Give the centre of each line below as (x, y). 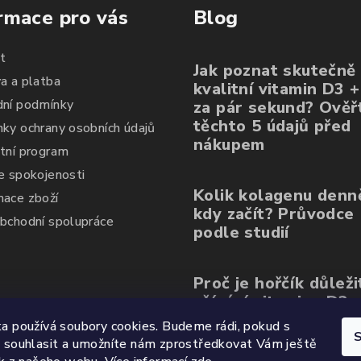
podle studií (241, 233)
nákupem (229, 145)
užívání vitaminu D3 (271, 302)
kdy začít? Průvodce (274, 214)
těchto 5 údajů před (272, 127)
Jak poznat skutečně (275, 71)
